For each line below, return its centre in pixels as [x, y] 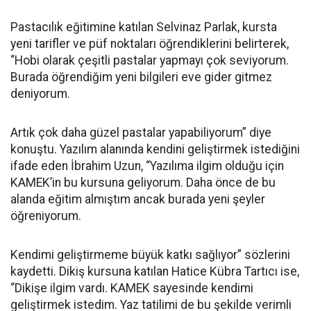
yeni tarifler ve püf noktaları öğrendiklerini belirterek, [150, 44]
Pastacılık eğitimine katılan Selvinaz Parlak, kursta [144, 27]
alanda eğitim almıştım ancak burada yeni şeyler [138, 199]
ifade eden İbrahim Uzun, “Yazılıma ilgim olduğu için [147, 166]
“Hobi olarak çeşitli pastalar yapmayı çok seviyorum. [150, 60]
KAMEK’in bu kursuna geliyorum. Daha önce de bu [143, 183]
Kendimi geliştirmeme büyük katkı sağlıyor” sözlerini [150, 255]
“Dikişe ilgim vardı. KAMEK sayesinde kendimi [132, 288]
